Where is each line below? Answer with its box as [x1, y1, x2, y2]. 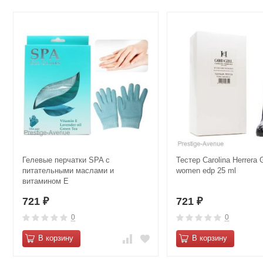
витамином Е [22, 177, 69, 186]
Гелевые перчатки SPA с [22, 156, 110, 165]
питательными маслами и [22, 166, 114, 176]
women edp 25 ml [176, 166, 236, 176]
